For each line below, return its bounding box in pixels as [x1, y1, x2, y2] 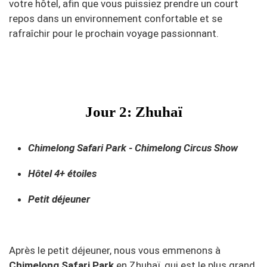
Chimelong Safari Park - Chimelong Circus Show [28, 142, 238, 154]
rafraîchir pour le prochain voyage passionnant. [9, 27, 219, 39]
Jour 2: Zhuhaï [85, 104, 182, 120]
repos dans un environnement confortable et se [9, 13, 222, 24]
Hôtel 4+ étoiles [28, 167, 97, 179]
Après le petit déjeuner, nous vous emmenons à [9, 244, 221, 256]
